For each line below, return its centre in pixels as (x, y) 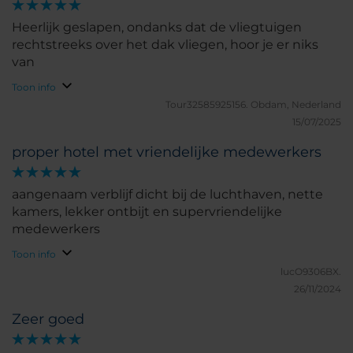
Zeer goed (48, 319)
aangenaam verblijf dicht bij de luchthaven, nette (167, 194)
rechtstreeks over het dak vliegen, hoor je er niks (165, 45)
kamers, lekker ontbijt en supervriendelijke (147, 212)
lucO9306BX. (311, 271)
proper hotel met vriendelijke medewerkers (167, 152)
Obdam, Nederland (296, 104)
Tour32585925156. (208, 104)
